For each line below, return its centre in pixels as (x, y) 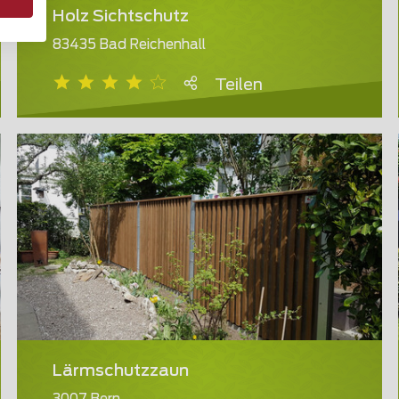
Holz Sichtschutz (121, 17)
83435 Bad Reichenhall (129, 45)
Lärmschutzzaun (121, 372)
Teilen (239, 86)
